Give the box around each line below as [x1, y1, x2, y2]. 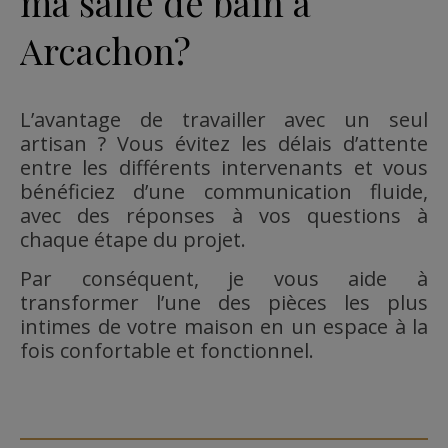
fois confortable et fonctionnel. [20, 337, 314, 365]
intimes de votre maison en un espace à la [20, 313, 428, 341]
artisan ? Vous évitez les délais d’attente [20, 130, 428, 158]
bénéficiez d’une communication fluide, [20, 178, 428, 206]
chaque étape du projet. [20, 226, 246, 254]
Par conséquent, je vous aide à [20, 265, 428, 293]
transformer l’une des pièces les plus [20, 289, 428, 317]
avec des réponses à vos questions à [20, 202, 428, 230]
